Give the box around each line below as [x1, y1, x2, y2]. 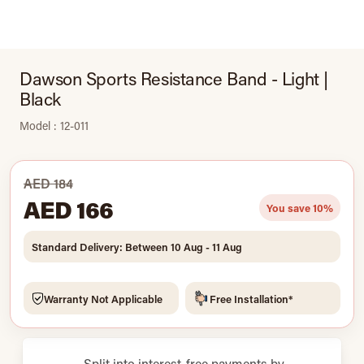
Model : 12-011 [19, 118, 89, 133]
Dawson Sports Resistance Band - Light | [19, 67, 328, 90]
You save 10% [266, 201, 333, 214]
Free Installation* [210, 291, 293, 305]
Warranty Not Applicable [44, 291, 162, 305]
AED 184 [24, 175, 73, 192]
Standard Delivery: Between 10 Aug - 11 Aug [32, 240, 242, 253]
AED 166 [24, 193, 113, 225]
